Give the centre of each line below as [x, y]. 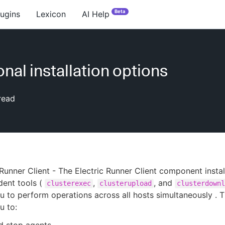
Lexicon [51, 14]
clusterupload [126, 183]
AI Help [96, 14]
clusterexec [69, 183]
